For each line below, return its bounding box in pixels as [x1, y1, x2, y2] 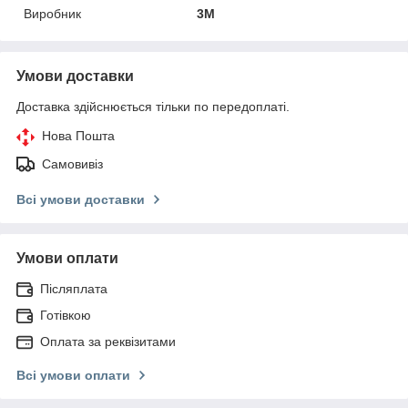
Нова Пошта [42, 127, 115, 143]
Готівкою [40, 307, 91, 322]
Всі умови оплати [16, 367, 130, 382]
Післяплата [40, 280, 107, 296]
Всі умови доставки [16, 191, 145, 207]
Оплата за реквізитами [40, 333, 176, 349]
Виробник [24, 5, 81, 21]
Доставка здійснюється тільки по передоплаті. [16, 98, 290, 114]
